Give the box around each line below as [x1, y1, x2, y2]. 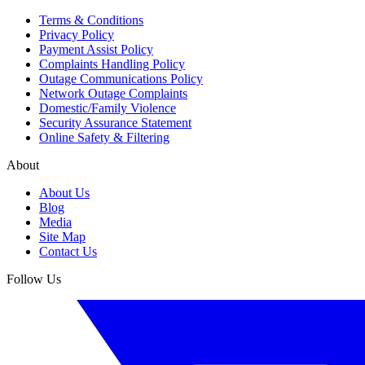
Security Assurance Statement [39, 115, 191, 130]
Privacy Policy [39, 27, 114, 42]
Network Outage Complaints [39, 86, 187, 100]
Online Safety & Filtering [39, 130, 169, 144]
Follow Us [7, 271, 61, 286]
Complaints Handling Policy [39, 56, 185, 71]
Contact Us [39, 244, 97, 258]
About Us [39, 185, 90, 200]
